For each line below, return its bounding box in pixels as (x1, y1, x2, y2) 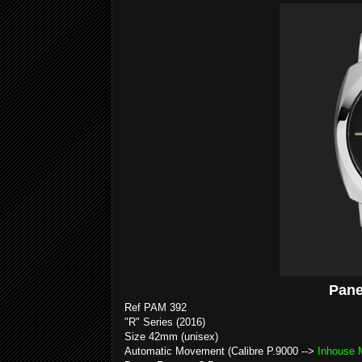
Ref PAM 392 (124, 301, 187, 314)
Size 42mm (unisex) (124, 330, 218, 343)
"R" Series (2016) (124, 316, 205, 328)
